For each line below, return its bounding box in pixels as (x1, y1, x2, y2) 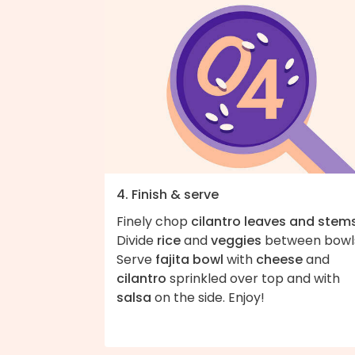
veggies (211, 231, 261, 250)
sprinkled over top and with (166, 269, 340, 288)
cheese (256, 250, 303, 269)
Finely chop (116, 212, 191, 231)
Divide (116, 231, 157, 250)
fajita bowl (155, 250, 223, 269)
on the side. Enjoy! (151, 288, 265, 307)
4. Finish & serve (116, 185, 219, 204)
